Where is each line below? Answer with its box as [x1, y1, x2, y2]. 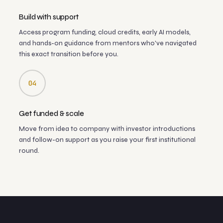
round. [19, 146, 40, 155]
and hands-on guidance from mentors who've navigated [19, 39, 197, 47]
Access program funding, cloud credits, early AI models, [19, 28, 191, 36]
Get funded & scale [19, 109, 84, 118]
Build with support [19, 12, 79, 21]
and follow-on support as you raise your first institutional [19, 135, 196, 144]
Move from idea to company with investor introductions [19, 124, 196, 133]
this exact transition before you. [19, 50, 119, 58]
